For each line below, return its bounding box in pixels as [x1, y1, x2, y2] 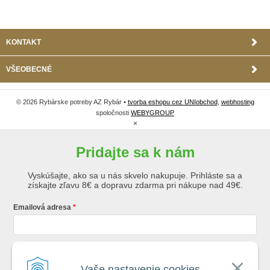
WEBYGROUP [131, 108, 174, 116]
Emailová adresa [13, 202, 72, 212]
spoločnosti [96, 108, 131, 116]
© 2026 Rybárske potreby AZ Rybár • [16, 98, 128, 105]
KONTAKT [6, 37, 41, 46]
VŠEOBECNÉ [6, 64, 52, 74]
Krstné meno [13, 246, 58, 255]
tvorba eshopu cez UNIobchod [127, 98, 218, 105]
